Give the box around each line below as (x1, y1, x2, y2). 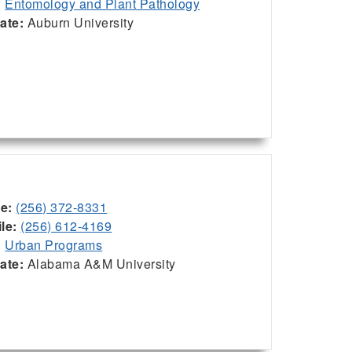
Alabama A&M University (24, 255, 176, 273)
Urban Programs (5, 236, 103, 255)
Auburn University (24, 13, 134, 32)
